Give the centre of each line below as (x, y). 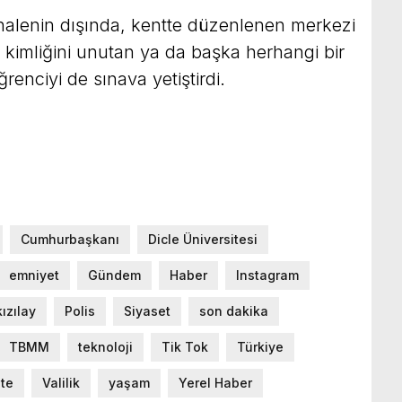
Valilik (61, 382)
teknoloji (105, 346)
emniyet (34, 275)
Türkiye (260, 346)
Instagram (267, 275)
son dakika (234, 310)
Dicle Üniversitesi (203, 239)
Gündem (114, 275)
